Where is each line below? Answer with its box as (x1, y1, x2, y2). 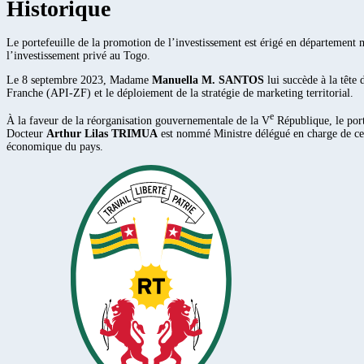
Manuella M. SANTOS (152, 74, 264, 87)
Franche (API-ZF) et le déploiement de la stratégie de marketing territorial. (6, 87, 353, 100)
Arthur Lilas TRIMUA (46, 128, 158, 141)
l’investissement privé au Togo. (6, 50, 150, 63)
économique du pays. (6, 141, 103, 154)
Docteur (6, 128, 46, 141)
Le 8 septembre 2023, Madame (6, 74, 152, 87)
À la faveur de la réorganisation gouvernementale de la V (6, 115, 270, 128)
